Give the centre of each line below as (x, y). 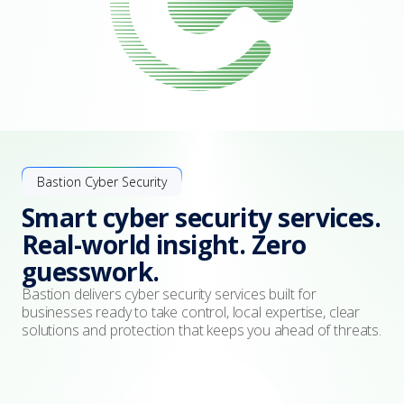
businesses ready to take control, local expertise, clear (191, 312)
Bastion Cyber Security (102, 182)
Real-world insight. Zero (164, 244)
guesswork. (91, 271)
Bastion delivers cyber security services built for (169, 294)
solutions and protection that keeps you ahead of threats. (202, 330)
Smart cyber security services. (202, 217)
